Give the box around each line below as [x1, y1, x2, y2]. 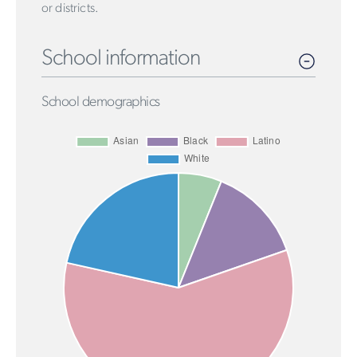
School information [41, 47, 200, 70]
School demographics [41, 94, 160, 110]
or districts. [41, 2, 100, 15]
